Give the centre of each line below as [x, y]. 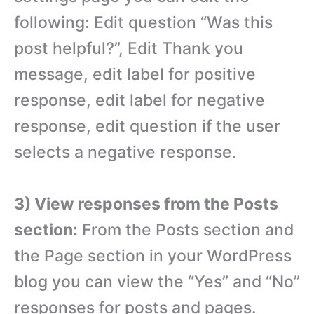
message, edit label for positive [135, 74]
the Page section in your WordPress [153, 255]
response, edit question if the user [147, 126]
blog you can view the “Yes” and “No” [157, 281]
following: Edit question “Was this [143, 22]
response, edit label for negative [139, 100]
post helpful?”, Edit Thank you [129, 48]
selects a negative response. [125, 152]
